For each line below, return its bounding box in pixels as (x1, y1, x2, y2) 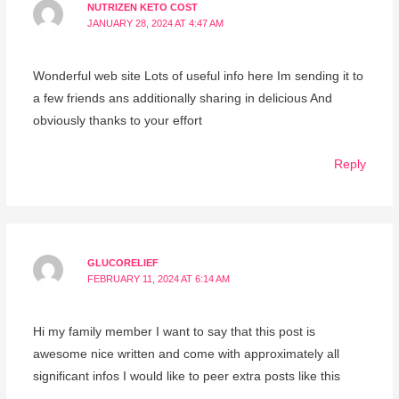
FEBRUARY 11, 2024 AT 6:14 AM (87, 273, 231, 284)
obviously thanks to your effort (32, 113, 202, 127)
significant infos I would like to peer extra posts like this (32, 369, 340, 383)
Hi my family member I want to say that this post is (32, 324, 315, 338)
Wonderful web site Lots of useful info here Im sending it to (32, 69, 363, 83)
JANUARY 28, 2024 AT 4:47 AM (87, 17, 224, 28)
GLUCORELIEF (87, 256, 159, 268)
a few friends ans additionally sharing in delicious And (32, 91, 332, 105)
